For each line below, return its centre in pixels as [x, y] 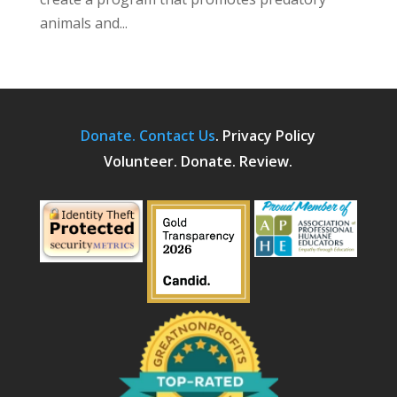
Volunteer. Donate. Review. [198, 161]
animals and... [83, 23]
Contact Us [178, 135]
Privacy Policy [269, 135]
